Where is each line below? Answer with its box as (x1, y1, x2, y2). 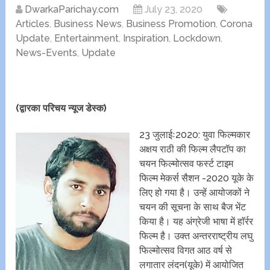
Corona (220, 18, 253, 30)
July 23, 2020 (145, 4, 203, 16)
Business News (54, 18, 122, 30)
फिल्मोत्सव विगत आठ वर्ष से (139, 245, 233, 257)
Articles (16, 18, 50, 30)
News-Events (16, 47, 78, 59)
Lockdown (173, 33, 221, 45)
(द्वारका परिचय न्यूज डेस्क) (16, 102, 107, 115)
